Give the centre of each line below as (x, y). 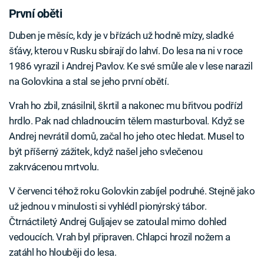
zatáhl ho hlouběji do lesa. (63, 253)
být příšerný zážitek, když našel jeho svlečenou (106, 152)
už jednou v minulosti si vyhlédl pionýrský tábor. (108, 207)
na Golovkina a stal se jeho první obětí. (89, 82)
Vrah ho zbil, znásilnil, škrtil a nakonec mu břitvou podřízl (126, 106)
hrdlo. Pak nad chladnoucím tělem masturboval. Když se (127, 121)
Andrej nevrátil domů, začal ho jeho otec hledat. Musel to (127, 136)
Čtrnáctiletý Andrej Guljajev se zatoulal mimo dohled (118, 222)
